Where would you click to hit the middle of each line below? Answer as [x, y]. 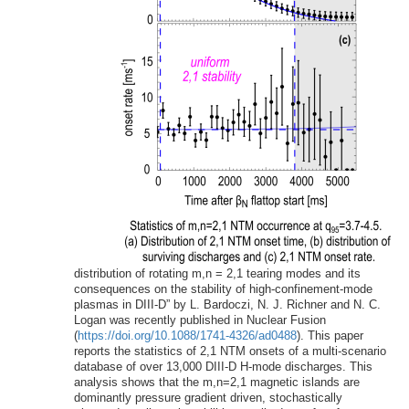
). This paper [330, 336]
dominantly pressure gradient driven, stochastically [208, 398]
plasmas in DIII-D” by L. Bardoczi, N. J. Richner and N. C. [227, 305]
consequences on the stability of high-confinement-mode [223, 289]
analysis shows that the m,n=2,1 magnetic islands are [216, 383]
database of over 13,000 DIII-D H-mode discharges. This [223, 367]
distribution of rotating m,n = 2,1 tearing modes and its [217, 274]
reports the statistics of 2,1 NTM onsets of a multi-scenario [230, 351]
